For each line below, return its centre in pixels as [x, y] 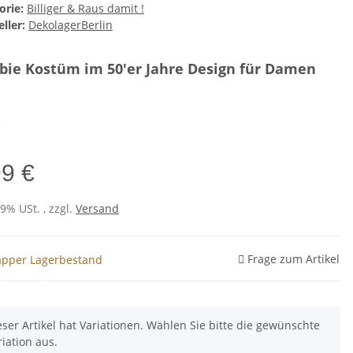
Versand [97, 209]
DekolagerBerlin [71, 25]
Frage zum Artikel [294, 259]
